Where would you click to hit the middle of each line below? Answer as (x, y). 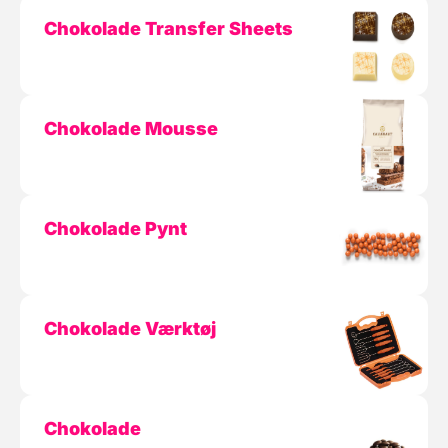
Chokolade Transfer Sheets (168, 28)
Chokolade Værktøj (130, 328)
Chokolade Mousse (131, 128)
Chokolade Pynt (115, 228)
